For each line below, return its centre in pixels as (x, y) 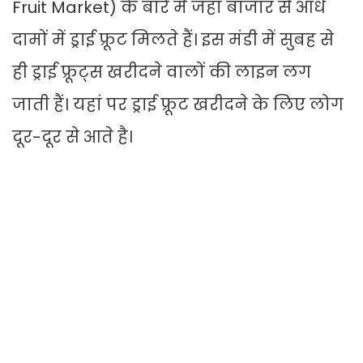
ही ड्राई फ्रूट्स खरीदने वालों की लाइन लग (162, 73)
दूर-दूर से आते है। (73, 137)
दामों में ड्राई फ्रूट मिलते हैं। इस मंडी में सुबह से (173, 40)
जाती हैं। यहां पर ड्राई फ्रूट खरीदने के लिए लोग (178, 105)
